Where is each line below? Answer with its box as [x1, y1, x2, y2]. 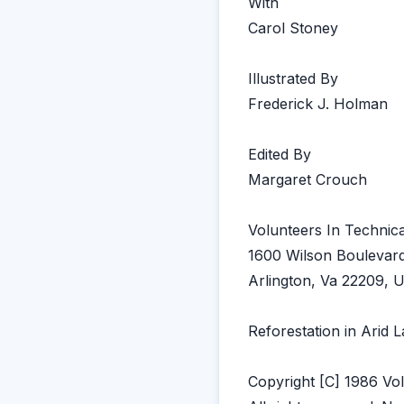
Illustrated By [248, 69, 338, 87]
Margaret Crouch [248, 170, 367, 188]
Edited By [248, 145, 311, 163]
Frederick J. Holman [248, 95, 388, 113]
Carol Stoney [248, 19, 338, 37]
